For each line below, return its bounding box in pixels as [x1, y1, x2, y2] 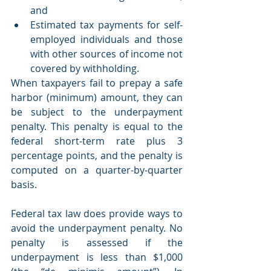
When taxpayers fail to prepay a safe [11, 76, 183, 90]
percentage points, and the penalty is [11, 148, 183, 162]
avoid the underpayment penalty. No [11, 221, 183, 235]
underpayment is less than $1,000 [11, 250, 183, 264]
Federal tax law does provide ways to [11, 206, 183, 220]
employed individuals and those [30, 32, 183, 46]
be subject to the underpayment [11, 105, 183, 119]
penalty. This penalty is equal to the [11, 119, 183, 133]
